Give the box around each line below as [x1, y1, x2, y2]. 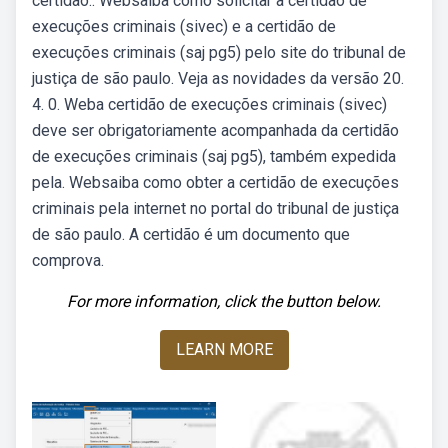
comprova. [32, 251, 104, 270]
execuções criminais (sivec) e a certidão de [32, 17, 336, 36]
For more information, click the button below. [67, 292, 381, 311]
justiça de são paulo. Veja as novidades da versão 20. [32, 69, 404, 88]
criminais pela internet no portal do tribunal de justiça [32, 199, 399, 218]
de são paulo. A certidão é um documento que [32, 225, 350, 244]
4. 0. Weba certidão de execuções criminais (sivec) [32, 95, 387, 114]
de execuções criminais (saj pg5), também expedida [32, 147, 396, 166]
